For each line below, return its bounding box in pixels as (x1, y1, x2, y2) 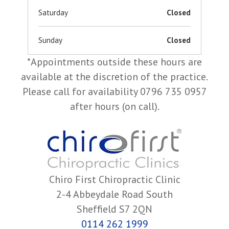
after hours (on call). (70, 99, 159, 113)
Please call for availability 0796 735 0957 (22, 84, 207, 98)
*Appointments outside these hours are (27, 55, 202, 68)
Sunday (38, 35, 62, 45)
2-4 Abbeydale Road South (56, 187, 173, 201)
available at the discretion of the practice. (21, 70, 208, 83)
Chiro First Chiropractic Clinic (49, 172, 180, 186)
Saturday (38, 7, 68, 17)
